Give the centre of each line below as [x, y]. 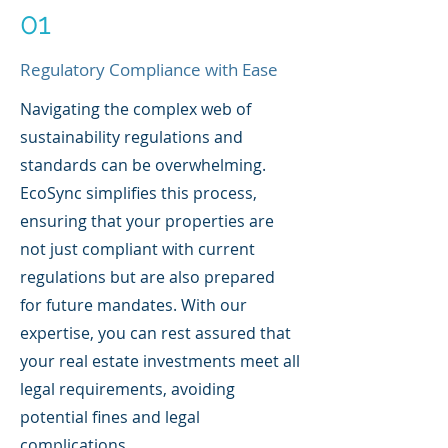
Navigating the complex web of [135, 109]
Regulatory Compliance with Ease [149, 69]
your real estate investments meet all [160, 361]
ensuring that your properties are [147, 221]
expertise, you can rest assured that [155, 333]
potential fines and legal [110, 417]
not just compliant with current [137, 249]
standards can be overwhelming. [143, 165]
